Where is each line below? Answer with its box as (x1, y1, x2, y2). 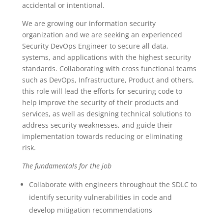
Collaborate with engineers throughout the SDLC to (28, 180, 197, 189)
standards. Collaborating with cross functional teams (22, 64, 196, 73)
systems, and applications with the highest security (22, 53, 191, 62)
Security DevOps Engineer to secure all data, (22, 41, 168, 51)
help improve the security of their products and (22, 98, 179, 107)
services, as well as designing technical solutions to (22, 109, 191, 118)
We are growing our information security (22, 19, 156, 28)
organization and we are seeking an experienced (22, 30, 182, 39)
